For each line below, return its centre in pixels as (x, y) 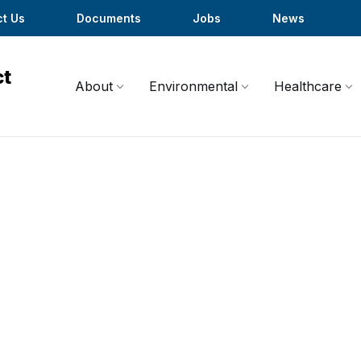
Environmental (193, 86)
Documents (109, 18)
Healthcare (308, 86)
